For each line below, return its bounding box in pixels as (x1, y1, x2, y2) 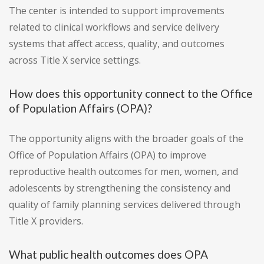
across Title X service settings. (9, 54, 141, 67)
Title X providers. (9, 214, 83, 228)
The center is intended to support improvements (9, 4, 225, 18)
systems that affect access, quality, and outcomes (9, 37, 225, 51)
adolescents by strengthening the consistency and (9, 181, 230, 195)
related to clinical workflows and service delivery (9, 21, 219, 34)
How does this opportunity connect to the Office (9, 87, 253, 101)
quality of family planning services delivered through (9, 198, 240, 212)
